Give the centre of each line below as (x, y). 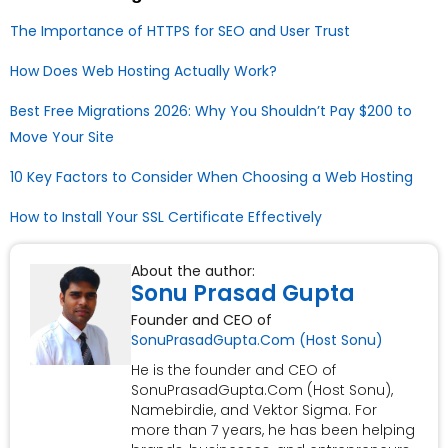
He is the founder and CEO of (233, 370)
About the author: (192, 271)
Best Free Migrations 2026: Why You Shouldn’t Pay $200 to (211, 111)
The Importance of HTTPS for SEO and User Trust (180, 31)
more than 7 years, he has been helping (272, 430)
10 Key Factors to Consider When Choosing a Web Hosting (211, 177)
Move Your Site (62, 137)
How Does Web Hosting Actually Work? (143, 71)
